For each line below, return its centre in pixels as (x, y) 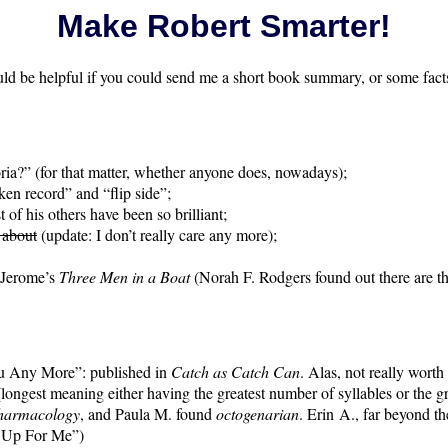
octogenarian (257, 414)
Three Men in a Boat (124, 277)
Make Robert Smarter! (224, 26)
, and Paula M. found (148, 414)
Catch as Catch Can (235, 372)
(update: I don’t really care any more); (157, 235)
